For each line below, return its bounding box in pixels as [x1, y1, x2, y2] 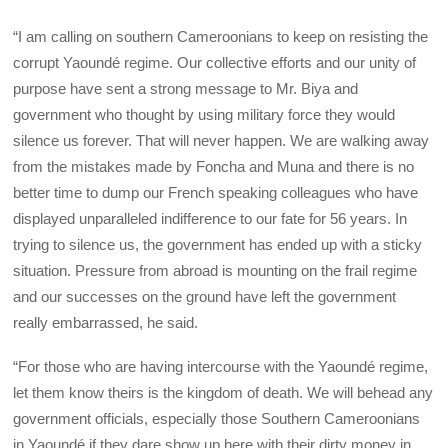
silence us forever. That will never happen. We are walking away [13, 132, 430, 150]
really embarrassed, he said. [13, 314, 199, 332]
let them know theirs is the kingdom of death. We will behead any [13, 384, 434, 402]
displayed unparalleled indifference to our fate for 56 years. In [13, 210, 408, 228]
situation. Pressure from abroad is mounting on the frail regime [13, 262, 418, 280]
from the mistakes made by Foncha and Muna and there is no [13, 158, 415, 176]
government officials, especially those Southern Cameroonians [13, 410, 421, 428]
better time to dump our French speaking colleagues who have [13, 184, 419, 202]
